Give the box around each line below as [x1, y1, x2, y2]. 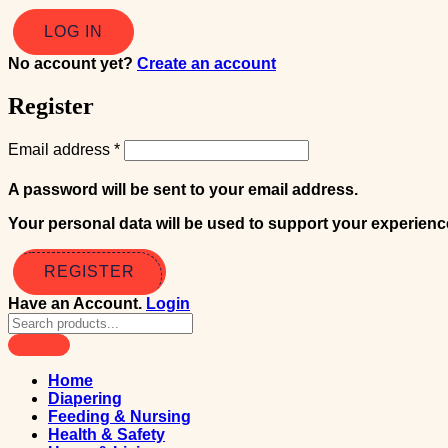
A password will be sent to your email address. [8, 180, 358, 198]
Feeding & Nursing [48, 407, 191, 425]
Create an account [137, 54, 276, 72]
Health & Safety [48, 425, 165, 443]
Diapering [48, 389, 122, 407]
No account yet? [8, 54, 137, 72]
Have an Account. [8, 294, 146, 312]
